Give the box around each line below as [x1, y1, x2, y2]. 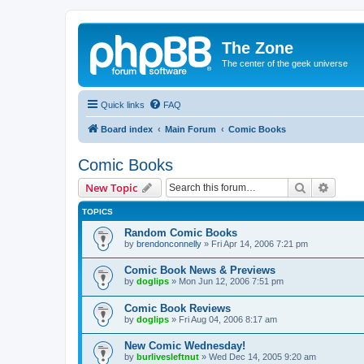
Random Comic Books [124, 226, 237, 239]
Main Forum [165, 123, 216, 134]
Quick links [101, 99, 145, 110]
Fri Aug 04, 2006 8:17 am [179, 314, 277, 324]
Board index [101, 123, 153, 134]
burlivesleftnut [136, 352, 199, 362]
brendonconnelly [136, 238, 201, 249]
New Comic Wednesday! [124, 340, 245, 353]
